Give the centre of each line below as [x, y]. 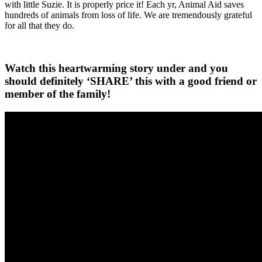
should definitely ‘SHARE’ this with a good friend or [131, 81]
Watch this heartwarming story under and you [116, 68]
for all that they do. [39, 26]
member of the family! [58, 94]
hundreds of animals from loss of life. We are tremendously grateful [128, 15]
